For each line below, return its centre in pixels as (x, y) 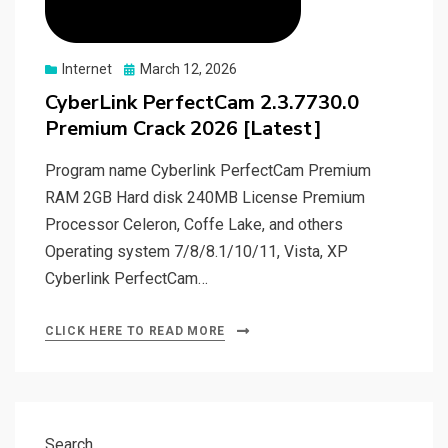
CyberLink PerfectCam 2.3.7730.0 (202, 103)
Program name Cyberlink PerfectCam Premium (208, 171)
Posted (145, 68)
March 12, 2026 (188, 69)
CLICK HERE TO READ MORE (135, 331)
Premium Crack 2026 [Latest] (183, 129)
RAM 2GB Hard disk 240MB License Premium (205, 198)
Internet (87, 69)
